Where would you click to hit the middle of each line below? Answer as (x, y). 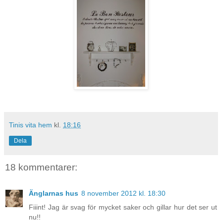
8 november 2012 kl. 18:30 (123, 193)
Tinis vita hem (30, 125)
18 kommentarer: (41, 167)
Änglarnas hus (54, 193)
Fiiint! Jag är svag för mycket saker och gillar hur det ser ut (123, 207)
